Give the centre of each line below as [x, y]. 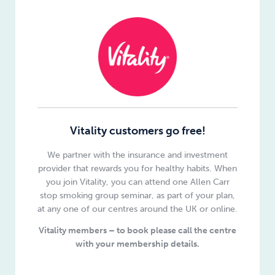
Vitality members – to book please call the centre [137, 230]
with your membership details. [137, 244]
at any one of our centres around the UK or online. [137, 209]
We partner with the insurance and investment [137, 155]
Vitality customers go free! [137, 130]
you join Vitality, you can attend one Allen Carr [137, 182]
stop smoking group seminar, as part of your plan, [137, 195]
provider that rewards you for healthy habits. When [137, 168]
